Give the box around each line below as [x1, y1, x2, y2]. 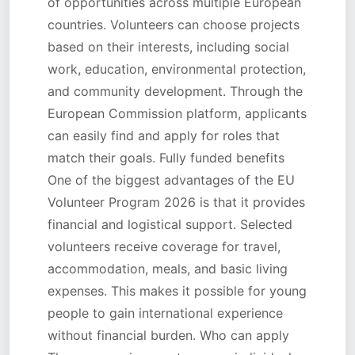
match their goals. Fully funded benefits [48, 150, 284, 166]
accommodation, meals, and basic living [48, 261, 288, 277]
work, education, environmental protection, [48, 61, 306, 77]
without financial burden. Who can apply [48, 327, 289, 343]
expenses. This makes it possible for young [48, 283, 307, 299]
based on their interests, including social [48, 39, 289, 55]
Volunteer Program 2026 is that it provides [48, 194, 305, 210]
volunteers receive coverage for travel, [48, 239, 281, 254]
